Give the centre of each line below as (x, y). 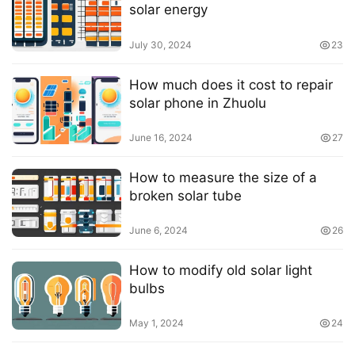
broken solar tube (185, 195)
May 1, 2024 (156, 323)
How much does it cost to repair (231, 84)
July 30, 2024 (160, 44)
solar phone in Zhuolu (197, 103)
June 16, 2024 (160, 137)
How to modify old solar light (220, 271)
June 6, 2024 (158, 231)
